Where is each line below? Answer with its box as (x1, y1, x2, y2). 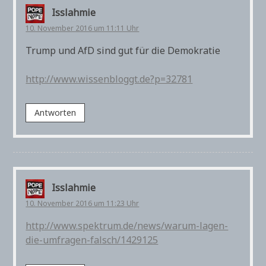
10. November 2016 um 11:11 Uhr (26, 23, 140, 34)
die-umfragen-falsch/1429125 (26, 233, 159, 246)
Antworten (34, 107, 77, 119)
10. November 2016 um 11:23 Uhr (26, 198, 140, 208)
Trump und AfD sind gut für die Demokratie (26, 44, 221, 58)
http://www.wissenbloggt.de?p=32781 (26, 72, 193, 86)
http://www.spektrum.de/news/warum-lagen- (26, 218, 229, 232)
